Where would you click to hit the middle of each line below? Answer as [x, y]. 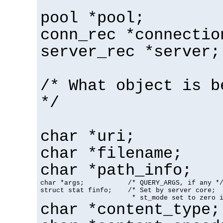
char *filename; [111, 154]
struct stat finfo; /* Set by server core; [128, 190]
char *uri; [88, 137]
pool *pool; [92, 18]
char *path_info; [116, 170]
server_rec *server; [130, 52]
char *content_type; [130, 210]
